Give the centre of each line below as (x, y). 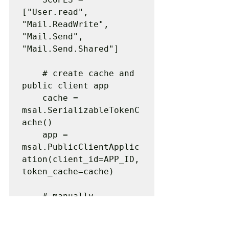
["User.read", (55, 12)
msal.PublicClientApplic (81, 147)
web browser (50, 221)
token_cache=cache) (68, 171)
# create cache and (32, 73)
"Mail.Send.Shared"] (71, 49)
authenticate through (73, 208)
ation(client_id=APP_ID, (81, 159)
